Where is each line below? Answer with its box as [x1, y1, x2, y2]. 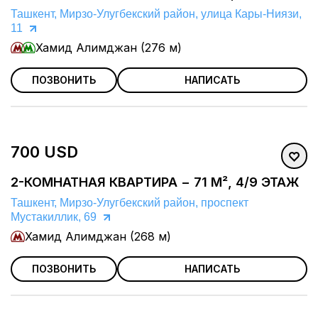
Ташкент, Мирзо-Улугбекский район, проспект [11, 197, 248, 209]
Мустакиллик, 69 [11, 211, 97, 224]
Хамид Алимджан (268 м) [25, 229, 171, 244]
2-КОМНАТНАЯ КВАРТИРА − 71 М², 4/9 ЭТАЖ [11, 175, 299, 190]
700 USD [11, 143, 78, 162]
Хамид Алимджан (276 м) [35, 40, 182, 55]
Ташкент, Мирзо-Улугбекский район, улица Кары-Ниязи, [11, 8, 302, 21]
